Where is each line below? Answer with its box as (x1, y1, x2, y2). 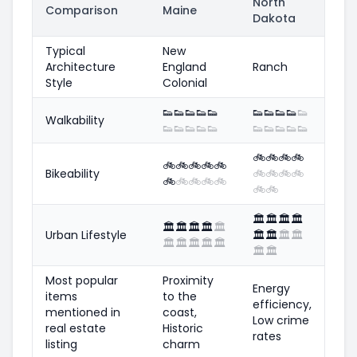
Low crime (253, 312, 309, 328)
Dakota (253, 10, 296, 26)
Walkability (45, 112, 104, 128)
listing (45, 335, 77, 352)
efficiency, (253, 296, 312, 312)
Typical (45, 42, 85, 59)
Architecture (45, 58, 116, 75)
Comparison (45, 2, 118, 18)
